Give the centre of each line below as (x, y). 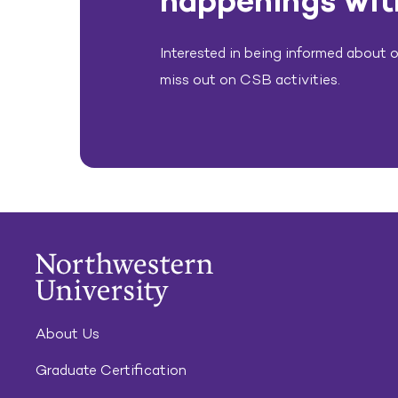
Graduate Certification (111, 370)
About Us (68, 334)
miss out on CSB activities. (250, 80)
